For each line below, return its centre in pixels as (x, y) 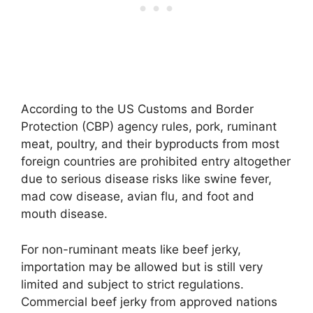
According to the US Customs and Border (137, 109)
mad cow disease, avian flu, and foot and (138, 197)
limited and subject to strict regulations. (132, 284)
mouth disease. (64, 214)
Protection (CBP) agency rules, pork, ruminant (149, 127)
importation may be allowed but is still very (142, 267)
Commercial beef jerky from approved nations (149, 301)
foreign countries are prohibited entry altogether (156, 162)
